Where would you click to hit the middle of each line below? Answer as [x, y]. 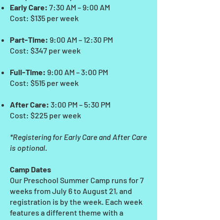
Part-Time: [30, 40]
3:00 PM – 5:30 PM [80, 104]
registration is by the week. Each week [76, 202]
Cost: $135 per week [44, 18]
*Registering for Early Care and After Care [78, 137]
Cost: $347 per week [45, 50]
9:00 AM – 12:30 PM [81, 40]
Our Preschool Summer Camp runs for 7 [77, 180]
